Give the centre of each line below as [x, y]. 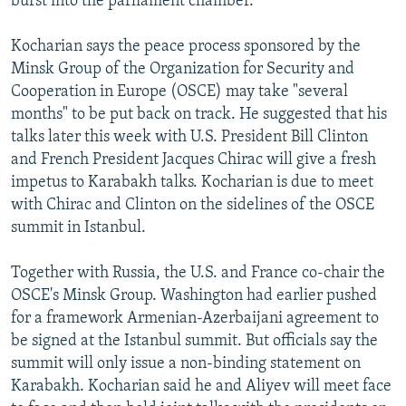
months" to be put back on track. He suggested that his [199, 114]
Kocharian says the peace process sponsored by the [186, 46]
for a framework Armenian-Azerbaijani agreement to [195, 318]
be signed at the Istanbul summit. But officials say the [194, 341]
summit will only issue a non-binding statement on [186, 363]
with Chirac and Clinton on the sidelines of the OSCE [193, 205]
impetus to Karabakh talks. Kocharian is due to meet [192, 182]
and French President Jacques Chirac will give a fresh [193, 159]
